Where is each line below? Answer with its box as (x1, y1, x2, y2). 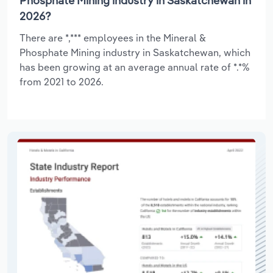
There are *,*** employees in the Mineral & (19, 31, 206, 44)
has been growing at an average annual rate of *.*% (19, 60, 250, 73)
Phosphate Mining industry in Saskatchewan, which (19, 46, 250, 58)
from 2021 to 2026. (19, 75, 104, 88)
